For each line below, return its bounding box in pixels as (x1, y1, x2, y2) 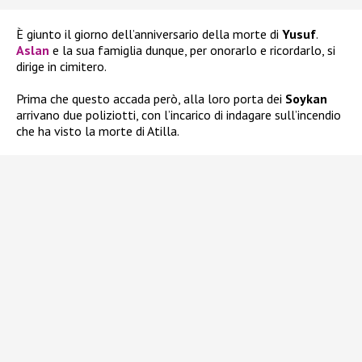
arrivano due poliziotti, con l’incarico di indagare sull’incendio (16, 107, 341, 124)
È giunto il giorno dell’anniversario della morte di (16, 26, 282, 43)
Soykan (285, 90, 327, 107)
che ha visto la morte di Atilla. (16, 123, 179, 140)
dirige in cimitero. (16, 58, 107, 75)
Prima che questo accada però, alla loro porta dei (16, 90, 285, 107)
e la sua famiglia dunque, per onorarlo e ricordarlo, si (49, 42, 335, 59)
